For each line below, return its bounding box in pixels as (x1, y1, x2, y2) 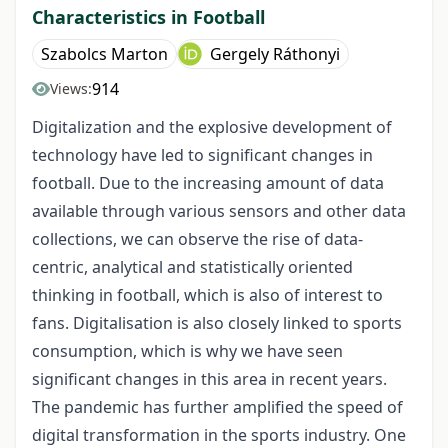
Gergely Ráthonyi (210, 42, 340, 65)
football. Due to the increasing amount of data (32, 171, 384, 194)
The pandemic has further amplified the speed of (32, 395, 403, 418)
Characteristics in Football (32, 4, 265, 29)
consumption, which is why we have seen (32, 339, 343, 362)
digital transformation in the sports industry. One (32, 423, 406, 446)
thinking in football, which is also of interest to (32, 283, 383, 306)
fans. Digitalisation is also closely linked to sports (32, 311, 402, 334)
